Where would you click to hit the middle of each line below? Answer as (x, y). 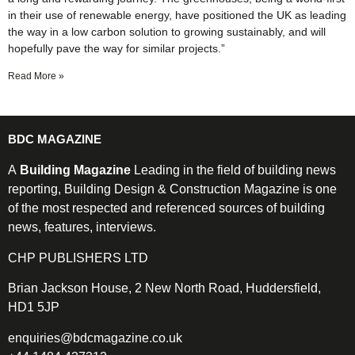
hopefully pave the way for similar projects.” (116, 49)
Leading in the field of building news (233, 170)
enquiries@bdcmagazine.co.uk (95, 338)
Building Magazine (75, 170)
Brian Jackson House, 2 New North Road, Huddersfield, (164, 288)
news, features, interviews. (82, 227)
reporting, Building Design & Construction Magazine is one (172, 189)
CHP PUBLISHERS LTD (80, 258)
